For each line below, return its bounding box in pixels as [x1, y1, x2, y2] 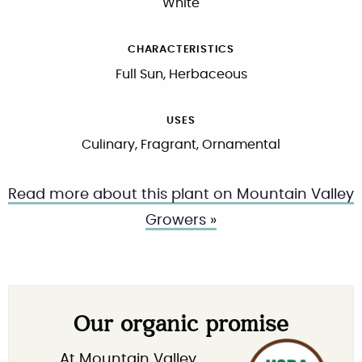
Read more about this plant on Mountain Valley [8, 187, 354, 203]
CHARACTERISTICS [128, 44, 234, 55]
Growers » [145, 213, 217, 229]
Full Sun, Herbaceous [115, 67, 247, 81]
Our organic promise [74, 313, 288, 340]
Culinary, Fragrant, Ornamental [82, 138, 280, 152]
